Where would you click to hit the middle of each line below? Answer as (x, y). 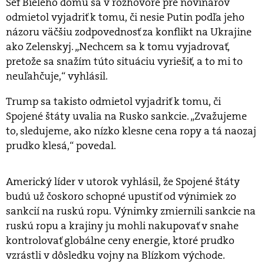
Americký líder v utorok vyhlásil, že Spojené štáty (123, 182)
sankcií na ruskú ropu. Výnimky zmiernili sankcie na (131, 211)
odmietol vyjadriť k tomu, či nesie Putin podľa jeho (125, 17)
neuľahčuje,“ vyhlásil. (57, 76)
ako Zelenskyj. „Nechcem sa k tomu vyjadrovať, (118, 47)
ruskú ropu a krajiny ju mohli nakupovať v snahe (122, 226)
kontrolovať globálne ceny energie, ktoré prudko (120, 241)
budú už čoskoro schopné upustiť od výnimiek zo (121, 197)
